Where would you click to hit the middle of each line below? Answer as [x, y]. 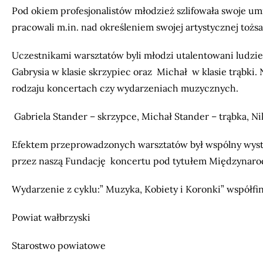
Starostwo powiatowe [59, 245]
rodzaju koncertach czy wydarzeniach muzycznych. [125, 88]
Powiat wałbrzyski [52, 217]
